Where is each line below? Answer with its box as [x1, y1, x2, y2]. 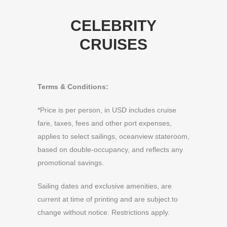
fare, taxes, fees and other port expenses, [37, 119, 172, 127]
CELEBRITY [70, 17, 157, 34]
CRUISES [80, 36, 147, 53]
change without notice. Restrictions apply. [37, 208, 170, 216]
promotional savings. [37, 159, 104, 167]
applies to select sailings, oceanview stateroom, [37, 132, 190, 140]
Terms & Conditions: [37, 83, 108, 91]
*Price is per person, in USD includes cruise [37, 106, 176, 114]
